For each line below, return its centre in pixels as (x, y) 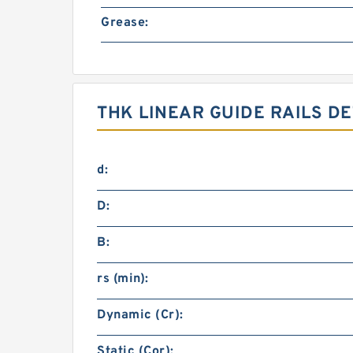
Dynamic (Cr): (140, 315)
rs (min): (123, 279)
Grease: (125, 23)
